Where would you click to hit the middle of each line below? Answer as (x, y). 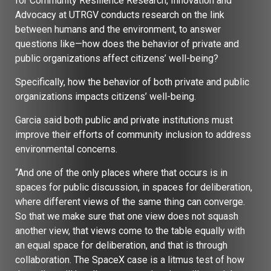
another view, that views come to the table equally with (130, 230)
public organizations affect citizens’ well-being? (118, 58)
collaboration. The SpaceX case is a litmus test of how (130, 260)
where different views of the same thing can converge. (130, 201)
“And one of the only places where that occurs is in (121, 172)
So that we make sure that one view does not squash (127, 216)
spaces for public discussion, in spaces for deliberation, (134, 187)
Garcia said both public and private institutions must (124, 120)
